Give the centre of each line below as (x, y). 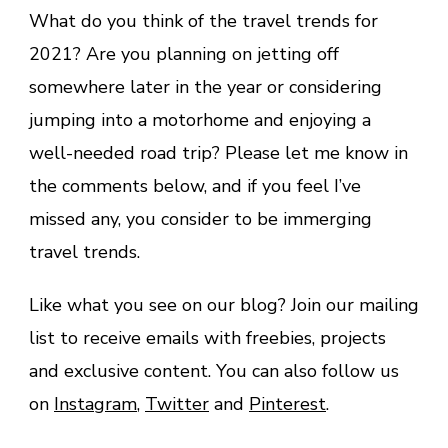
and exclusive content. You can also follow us (214, 370)
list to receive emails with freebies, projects (207, 337)
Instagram (95, 403)
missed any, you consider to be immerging (200, 218)
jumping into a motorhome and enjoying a (200, 119)
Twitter (177, 403)
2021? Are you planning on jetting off (184, 53)
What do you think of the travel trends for (203, 20)
